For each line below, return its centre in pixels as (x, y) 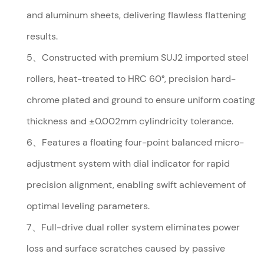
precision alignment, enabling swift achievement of (136, 184)
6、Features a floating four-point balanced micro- (136, 142)
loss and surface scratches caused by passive (126, 248)
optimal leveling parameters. (88, 206)
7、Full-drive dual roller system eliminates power (133, 227)
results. (42, 36)
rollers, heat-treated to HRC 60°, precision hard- (131, 78)
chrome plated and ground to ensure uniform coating (141, 100)
